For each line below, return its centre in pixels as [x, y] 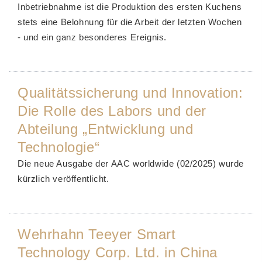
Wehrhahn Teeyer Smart [97, 234]
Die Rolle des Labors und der [112, 111]
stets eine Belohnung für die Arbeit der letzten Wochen [130, 22]
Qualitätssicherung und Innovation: [130, 93]
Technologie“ [59, 147]
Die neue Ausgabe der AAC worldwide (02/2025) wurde [131, 163]
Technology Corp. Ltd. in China [118, 252]
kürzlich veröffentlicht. [63, 179]
